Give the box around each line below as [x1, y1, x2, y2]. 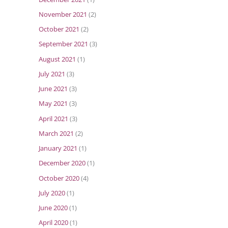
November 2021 [39, 9, 87, 19]
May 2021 [39, 99, 68, 108]
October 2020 [39, 173, 79, 183]
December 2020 [39, 158, 85, 168]
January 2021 [39, 144, 77, 153]
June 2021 [39, 84, 68, 94]
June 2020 [39, 203, 68, 213]
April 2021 [39, 113, 68, 123]
